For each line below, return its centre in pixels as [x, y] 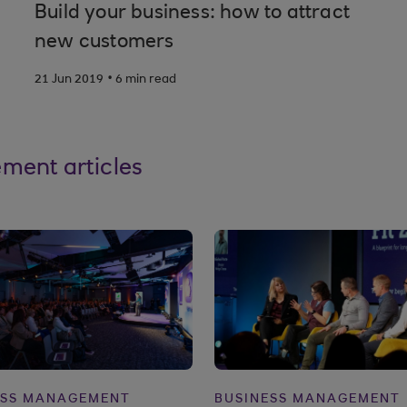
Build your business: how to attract [192, 14]
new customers [104, 43]
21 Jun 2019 [69, 80]
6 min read [145, 80]
